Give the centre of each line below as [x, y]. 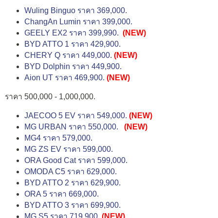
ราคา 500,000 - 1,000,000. [50, 96]
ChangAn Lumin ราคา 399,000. [78, 22]
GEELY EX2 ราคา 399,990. [72, 33]
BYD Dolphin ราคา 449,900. [73, 67]
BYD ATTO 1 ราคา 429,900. [73, 44]
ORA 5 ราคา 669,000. [62, 194]
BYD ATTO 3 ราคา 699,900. [73, 205]
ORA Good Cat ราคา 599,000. [76, 161]
